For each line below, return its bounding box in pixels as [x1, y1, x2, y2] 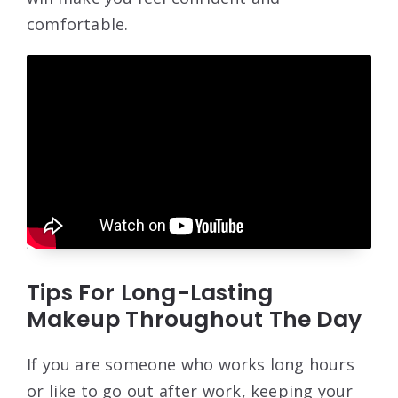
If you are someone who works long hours [27, 353, 354, 375]
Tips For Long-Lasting [27, 276, 274, 308]
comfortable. [27, 12, 129, 35]
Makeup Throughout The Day [27, 303, 362, 335]
